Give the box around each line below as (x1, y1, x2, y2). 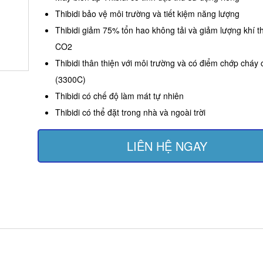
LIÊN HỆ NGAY (126, 137, 207, 154)
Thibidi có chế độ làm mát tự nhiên (55, 90, 184, 102)
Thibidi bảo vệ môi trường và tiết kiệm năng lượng (55, 8, 240, 19)
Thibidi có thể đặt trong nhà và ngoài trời (55, 106, 205, 118)
